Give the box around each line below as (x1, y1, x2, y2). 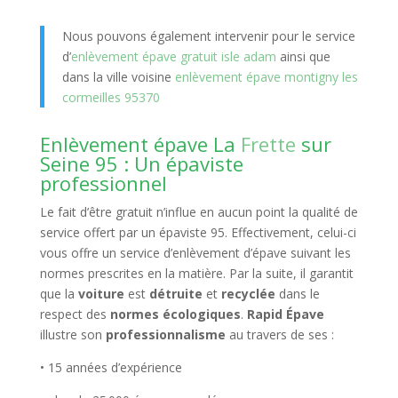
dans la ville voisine (61, 68, 171, 85)
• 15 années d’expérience (39, 359, 182, 376)
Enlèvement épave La (39, 131, 241, 157)
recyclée (220, 285, 275, 302)
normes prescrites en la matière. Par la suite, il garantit (39, 265, 354, 282)
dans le (275, 285, 320, 302)
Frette (240, 131, 296, 157)
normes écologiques (109, 306, 241, 322)
